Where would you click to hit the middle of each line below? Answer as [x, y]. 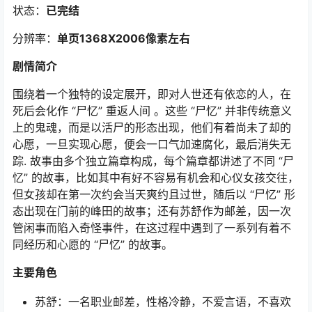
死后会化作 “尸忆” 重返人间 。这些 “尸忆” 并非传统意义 [152, 111]
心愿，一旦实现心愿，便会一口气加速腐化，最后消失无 [152, 144]
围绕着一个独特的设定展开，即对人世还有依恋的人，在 [152, 94]
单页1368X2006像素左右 [124, 38]
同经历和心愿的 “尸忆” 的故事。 [93, 244]
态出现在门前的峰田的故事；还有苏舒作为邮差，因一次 [152, 211]
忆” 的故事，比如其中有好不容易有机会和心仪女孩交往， [156, 178]
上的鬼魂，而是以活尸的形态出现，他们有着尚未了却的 [152, 127]
